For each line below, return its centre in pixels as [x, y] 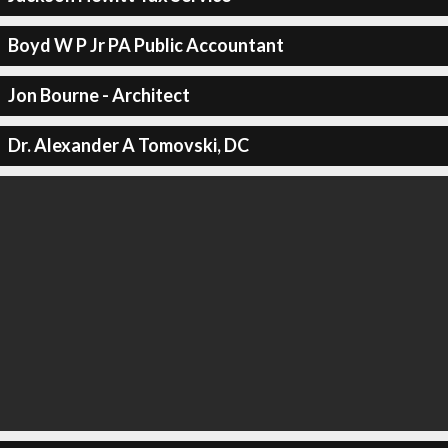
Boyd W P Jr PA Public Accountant [145, 45]
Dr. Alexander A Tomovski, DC [128, 145]
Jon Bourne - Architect [98, 95]
